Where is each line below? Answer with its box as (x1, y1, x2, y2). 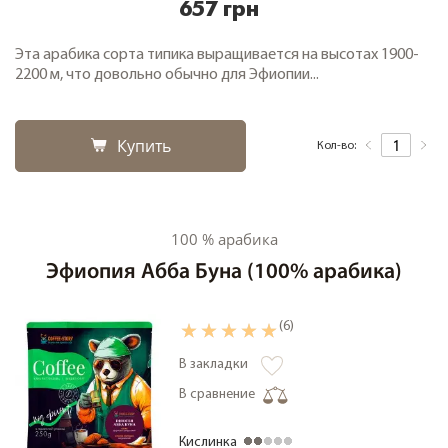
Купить (116, 135, 171, 157)
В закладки (179, 357, 248, 372)
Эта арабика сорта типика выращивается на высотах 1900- (15, 47, 419, 63)
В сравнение (179, 387, 255, 402)
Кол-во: (317, 139, 356, 152)
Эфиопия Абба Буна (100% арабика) (46, 261, 402, 284)
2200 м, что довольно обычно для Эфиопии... (15, 67, 319, 83)
